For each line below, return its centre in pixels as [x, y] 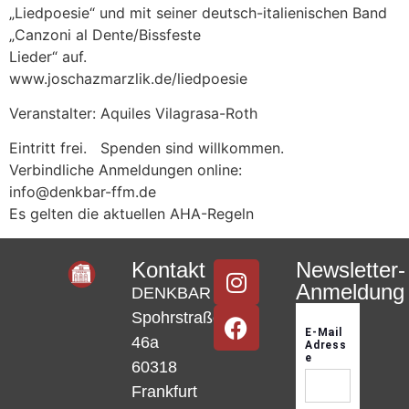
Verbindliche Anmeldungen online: [126, 170]
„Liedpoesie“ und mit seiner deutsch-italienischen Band [198, 12]
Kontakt [169, 270]
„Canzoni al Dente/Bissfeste [105, 34]
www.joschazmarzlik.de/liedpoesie [128, 78]
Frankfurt [165, 392]
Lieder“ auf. [48, 56]
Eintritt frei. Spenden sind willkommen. [147, 148]
